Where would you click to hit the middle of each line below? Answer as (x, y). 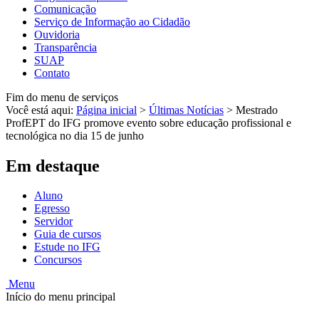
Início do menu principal (61, 297)
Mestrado (257, 110)
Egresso (52, 209)
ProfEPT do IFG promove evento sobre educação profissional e (148, 122)
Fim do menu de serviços (62, 97)
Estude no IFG (67, 247)
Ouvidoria (57, 34)
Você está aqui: (41, 110)
